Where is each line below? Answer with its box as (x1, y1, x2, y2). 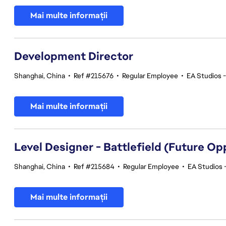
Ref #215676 (74, 71, 114, 80)
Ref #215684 (74, 162, 115, 171)
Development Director (14, 49, 133, 64)
